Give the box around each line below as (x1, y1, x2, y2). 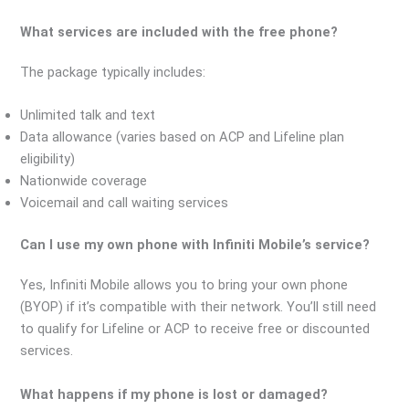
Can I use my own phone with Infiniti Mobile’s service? (20, 236, 371, 254)
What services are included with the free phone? (20, 24, 339, 41)
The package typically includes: (20, 64, 206, 81)
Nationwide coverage (20, 173, 148, 190)
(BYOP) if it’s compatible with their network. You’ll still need (20, 299, 377, 316)
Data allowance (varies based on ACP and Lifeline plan (20, 129, 345, 146)
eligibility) (20, 151, 76, 168)
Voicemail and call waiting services (20, 194, 229, 212)
